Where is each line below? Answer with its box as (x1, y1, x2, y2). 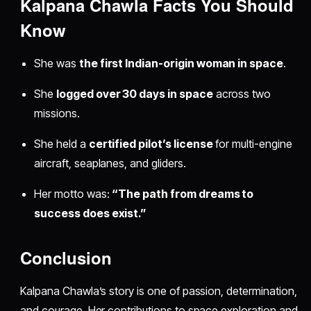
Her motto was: (34, 187, 112, 201)
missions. (34, 106, 80, 121)
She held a (34, 137, 89, 151)
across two (212, 87, 271, 101)
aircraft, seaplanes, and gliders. (34, 156, 186, 171)
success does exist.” (34, 206, 147, 221)
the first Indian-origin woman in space (78, 56, 283, 71)
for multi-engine (212, 137, 292, 151)
